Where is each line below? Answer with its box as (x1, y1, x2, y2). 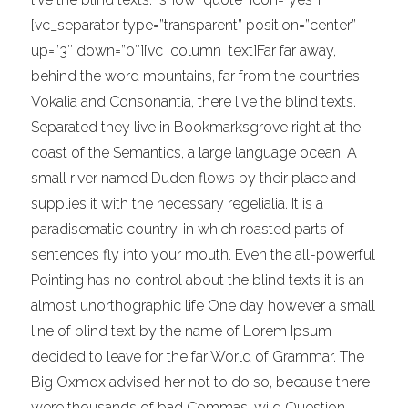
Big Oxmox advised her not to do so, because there (31, 373, 371, 391)
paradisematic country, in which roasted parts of (31, 220, 345, 238)
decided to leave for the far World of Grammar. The (31, 348, 365, 365)
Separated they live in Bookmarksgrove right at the (31, 118, 362, 136)
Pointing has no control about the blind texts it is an (31, 271, 365, 289)
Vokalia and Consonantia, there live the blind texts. (31, 93, 357, 110)
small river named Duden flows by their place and (31, 169, 357, 187)
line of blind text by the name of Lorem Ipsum (31, 322, 332, 340)
